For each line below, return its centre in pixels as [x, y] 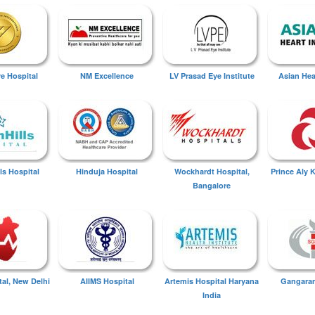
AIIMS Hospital [107, 281]
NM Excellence [107, 76]
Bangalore [212, 185]
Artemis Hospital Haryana [212, 281]
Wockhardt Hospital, [212, 171]
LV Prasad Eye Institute [212, 76]
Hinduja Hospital [107, 171]
